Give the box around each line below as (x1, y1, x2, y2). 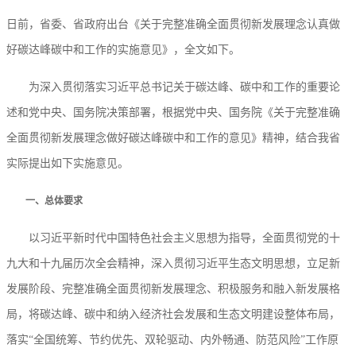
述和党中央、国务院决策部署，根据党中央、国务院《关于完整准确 (6, 106, 340, 119)
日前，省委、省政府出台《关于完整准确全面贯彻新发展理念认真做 (6, 18, 340, 31)
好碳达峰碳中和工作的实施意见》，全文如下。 (6, 44, 240, 56)
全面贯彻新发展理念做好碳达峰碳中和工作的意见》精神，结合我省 (6, 132, 340, 145)
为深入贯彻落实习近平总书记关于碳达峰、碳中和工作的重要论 (6, 81, 340, 94)
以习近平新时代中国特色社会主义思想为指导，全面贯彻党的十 (6, 232, 340, 245)
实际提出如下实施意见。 (6, 157, 129, 170)
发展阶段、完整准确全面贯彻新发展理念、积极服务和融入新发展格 (6, 283, 340, 296)
